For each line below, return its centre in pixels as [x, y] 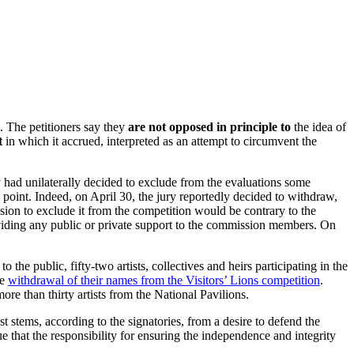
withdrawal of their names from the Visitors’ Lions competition [164, 281]
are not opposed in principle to [209, 127]
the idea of [318, 127]
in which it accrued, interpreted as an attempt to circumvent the [160, 141]
